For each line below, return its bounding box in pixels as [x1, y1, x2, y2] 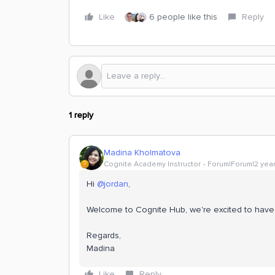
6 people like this [149, 12, 217, 22]
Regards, [87, 230, 121, 241]
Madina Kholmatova [104, 147, 180, 158]
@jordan [97, 179, 128, 189]
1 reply [69, 110, 93, 120]
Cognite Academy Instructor [104, 159, 201, 169]
